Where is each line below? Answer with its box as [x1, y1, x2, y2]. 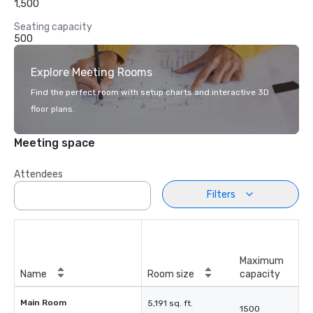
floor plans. [31, 104, 75, 114]
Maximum [240, 255, 284, 267]
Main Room [20, 298, 66, 307]
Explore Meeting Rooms [31, 66, 152, 79]
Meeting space [14, 136, 95, 150]
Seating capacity [14, 21, 92, 33]
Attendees [14, 168, 63, 180]
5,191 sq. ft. [147, 298, 193, 308]
